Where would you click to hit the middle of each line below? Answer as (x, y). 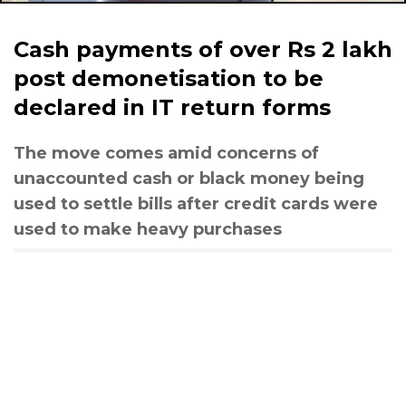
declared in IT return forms (172, 107)
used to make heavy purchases (148, 229)
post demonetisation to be (169, 78)
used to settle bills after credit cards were (196, 204)
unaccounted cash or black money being (189, 179)
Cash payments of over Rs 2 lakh (203, 49)
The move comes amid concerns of (166, 153)
